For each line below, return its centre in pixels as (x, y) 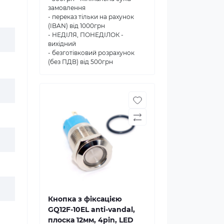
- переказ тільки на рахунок (91, 16)
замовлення (67, 7)
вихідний (62, 43)
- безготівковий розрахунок (91, 52)
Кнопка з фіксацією (85, 199)
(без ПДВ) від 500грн (80, 61)
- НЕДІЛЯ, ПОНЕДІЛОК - (86, 34)
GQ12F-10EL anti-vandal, (91, 209)
